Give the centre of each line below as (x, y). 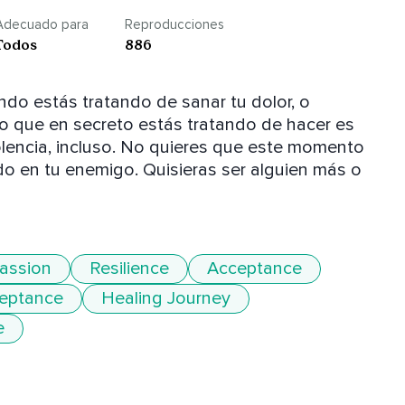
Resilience (129, 269)
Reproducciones (174, 25)
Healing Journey (166, 299)
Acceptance (254, 269)
